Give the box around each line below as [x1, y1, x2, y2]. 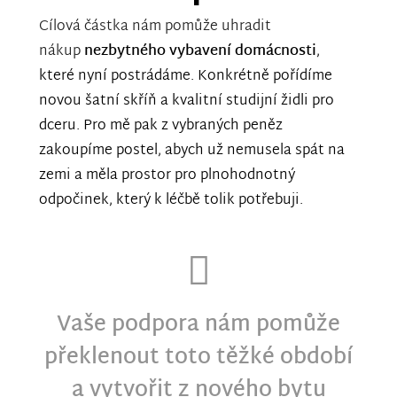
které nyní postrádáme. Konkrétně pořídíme [39, 63, 332, 90]
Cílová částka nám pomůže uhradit [39, 13, 271, 40]
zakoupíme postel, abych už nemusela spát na [39, 137, 345, 164]
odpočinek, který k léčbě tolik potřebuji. [39, 187, 303, 214]
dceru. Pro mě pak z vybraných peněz [39, 113, 283, 139]
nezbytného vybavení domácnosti [84, 38, 316, 65]
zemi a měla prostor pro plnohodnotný [39, 162, 295, 189]
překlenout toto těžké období [44, 339, 353, 378]
